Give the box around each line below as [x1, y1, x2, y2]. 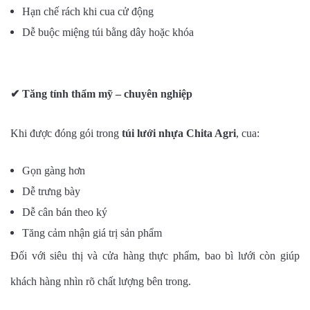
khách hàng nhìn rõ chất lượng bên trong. [10, 275, 191, 288]
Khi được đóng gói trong [10, 127, 122, 140]
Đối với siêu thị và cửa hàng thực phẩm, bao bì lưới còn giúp [10, 250, 300, 262]
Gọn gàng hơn [22, 165, 85, 177]
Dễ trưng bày [22, 185, 80, 198]
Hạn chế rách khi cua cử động [22, 6, 154, 18]
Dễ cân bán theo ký [22, 206, 107, 219]
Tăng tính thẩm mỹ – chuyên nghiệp [19, 88, 192, 100]
